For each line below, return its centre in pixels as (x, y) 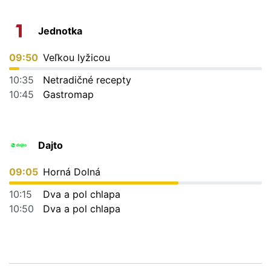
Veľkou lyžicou (77, 57)
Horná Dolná (72, 171)
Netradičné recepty (87, 80)
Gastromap (68, 94)
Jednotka (60, 31)
